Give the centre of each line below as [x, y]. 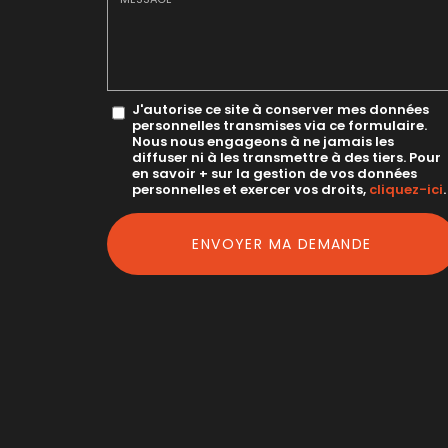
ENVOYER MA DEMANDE [282, 244]
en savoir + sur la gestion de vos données [274, 173]
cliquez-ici [406, 189]
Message [137, 104]
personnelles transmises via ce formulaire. [279, 125]
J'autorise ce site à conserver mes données [280, 109]
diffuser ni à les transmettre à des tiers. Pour [286, 157]
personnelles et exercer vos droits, [250, 189]
